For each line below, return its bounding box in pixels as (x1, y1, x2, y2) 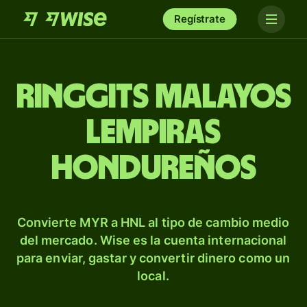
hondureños (51, 151, 256, 186)
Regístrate (174, 12, 225, 25)
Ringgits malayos (16, 80, 291, 114)
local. (137, 269, 169, 283)
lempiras (86, 116, 221, 150)
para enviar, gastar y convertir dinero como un (16, 251, 291, 265)
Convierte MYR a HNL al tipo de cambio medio (16, 215, 290, 230)
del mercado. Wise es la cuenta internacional (19, 233, 287, 247)
